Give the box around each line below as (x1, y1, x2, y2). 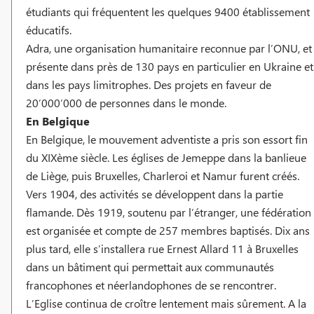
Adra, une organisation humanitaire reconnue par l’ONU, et (26, 40, 312, 55)
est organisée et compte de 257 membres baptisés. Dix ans (26, 222, 310, 238)
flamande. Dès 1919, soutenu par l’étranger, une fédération (26, 204, 311, 219)
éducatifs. (26, 22, 71, 37)
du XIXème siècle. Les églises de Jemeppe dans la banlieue (26, 149, 306, 165)
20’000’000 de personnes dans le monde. (26, 95, 226, 110)
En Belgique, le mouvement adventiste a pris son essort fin (26, 131, 308, 146)
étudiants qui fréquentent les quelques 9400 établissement (26, 4, 310, 19)
